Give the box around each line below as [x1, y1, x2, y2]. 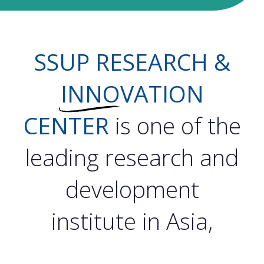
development [65, 173, 199, 205]
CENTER [23, 110, 109, 141]
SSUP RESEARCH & [34, 46, 230, 78]
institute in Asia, [51, 205, 213, 237]
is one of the [108, 110, 241, 141]
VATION [120, 78, 204, 110]
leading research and [25, 141, 239, 173]
